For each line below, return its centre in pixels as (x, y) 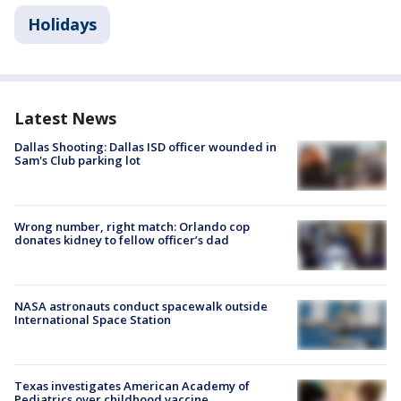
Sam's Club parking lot (77, 161)
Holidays (62, 25)
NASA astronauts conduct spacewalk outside (141, 307)
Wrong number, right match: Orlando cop (132, 227)
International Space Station (93, 320)
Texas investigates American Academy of (132, 386)
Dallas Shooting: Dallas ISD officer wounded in (145, 147)
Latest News (65, 119)
